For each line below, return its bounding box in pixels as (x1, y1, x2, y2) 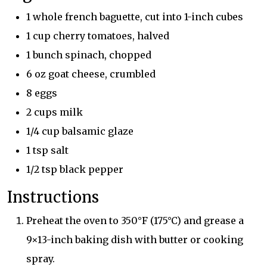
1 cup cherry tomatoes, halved (26, 30, 169, 42)
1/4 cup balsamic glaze (26, 125, 133, 137)
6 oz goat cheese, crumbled (26, 68, 156, 80)
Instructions (7, 188, 99, 207)
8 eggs (26, 87, 57, 99)
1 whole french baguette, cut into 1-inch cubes (26, 11, 243, 23)
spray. (26, 253, 55, 265)
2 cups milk (26, 106, 83, 118)
